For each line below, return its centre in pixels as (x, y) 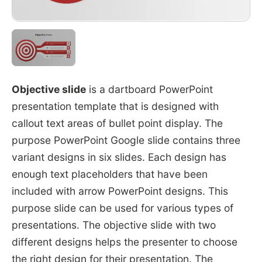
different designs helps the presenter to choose (124, 242)
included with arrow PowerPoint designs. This (120, 191)
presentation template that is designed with (115, 106)
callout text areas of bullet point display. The (117, 123)
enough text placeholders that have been (109, 174)
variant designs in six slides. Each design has (119, 157)
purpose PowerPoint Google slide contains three (126, 140)
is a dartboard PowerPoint (149, 89)
